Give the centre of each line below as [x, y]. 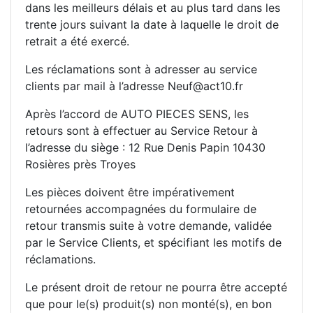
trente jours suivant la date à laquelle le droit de [152, 24]
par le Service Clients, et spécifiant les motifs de [153, 242]
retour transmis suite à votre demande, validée [148, 225]
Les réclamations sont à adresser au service [141, 69]
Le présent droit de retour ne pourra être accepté [156, 287]
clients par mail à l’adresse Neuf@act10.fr [134, 86]
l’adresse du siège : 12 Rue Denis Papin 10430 [145, 147]
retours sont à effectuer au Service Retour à [141, 130]
